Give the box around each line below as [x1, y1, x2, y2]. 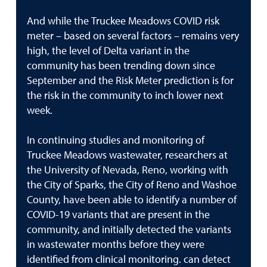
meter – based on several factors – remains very [27, 31, 239, 42]
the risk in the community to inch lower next [27, 91, 223, 101]
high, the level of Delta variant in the [27, 46, 190, 57]
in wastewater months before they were [27, 240, 204, 250]
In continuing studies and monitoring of [27, 135, 204, 146]
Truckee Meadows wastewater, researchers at [27, 150, 228, 161]
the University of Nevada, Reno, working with [27, 165, 228, 176]
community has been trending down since [27, 61, 215, 72]
